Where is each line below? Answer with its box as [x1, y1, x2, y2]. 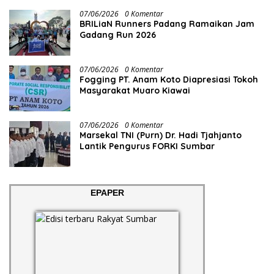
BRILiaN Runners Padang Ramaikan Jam [80, 18, 254, 30]
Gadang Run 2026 [80, 29, 156, 41]
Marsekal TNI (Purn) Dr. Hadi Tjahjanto [80, 130, 242, 141]
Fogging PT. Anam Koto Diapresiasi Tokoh [80, 74, 258, 86]
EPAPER [90, 188, 124, 198]
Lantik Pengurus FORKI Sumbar [80, 141, 215, 152]
